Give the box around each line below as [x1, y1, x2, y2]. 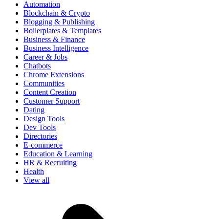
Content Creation [23, 88, 76, 97]
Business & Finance [23, 35, 85, 44]
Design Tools [23, 114, 65, 123]
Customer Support [23, 97, 80, 106]
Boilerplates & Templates [23, 26, 101, 35]
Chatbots [23, 62, 51, 70]
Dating [23, 106, 44, 114]
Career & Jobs [23, 53, 67, 62]
